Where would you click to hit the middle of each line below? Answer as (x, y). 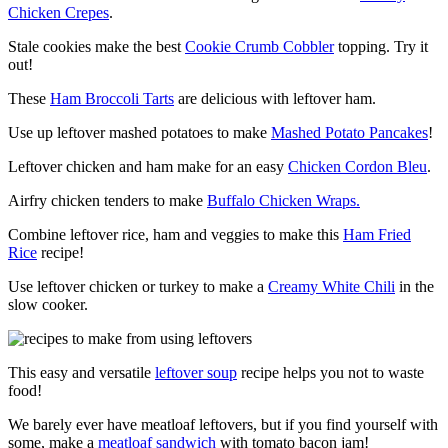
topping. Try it (381, 46)
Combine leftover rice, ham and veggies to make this (175, 234)
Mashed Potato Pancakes (349, 132)
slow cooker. (50, 304)
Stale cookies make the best (96, 46)
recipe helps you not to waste (330, 372)
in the (414, 286)
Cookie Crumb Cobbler (259, 46)
